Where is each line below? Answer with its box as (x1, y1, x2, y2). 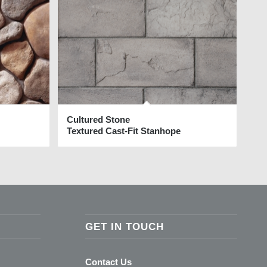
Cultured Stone (67, 114, 131, 125)
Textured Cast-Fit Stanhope (67, 126, 181, 136)
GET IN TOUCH (85, 221, 164, 232)
